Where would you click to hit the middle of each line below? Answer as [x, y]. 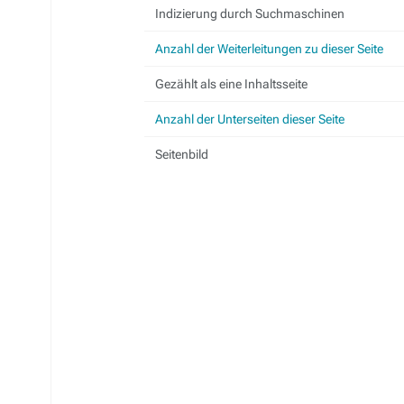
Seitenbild [182, 154]
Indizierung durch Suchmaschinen [250, 14]
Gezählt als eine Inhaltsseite [231, 84]
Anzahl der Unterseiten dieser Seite [250, 119]
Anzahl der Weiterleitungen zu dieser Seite [269, 49]
